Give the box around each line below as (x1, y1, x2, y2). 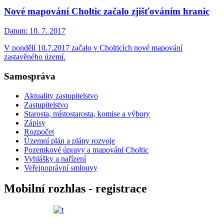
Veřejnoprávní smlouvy (24, 163, 97, 172)
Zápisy (24, 118, 45, 127)
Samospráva (4, 70, 55, 81)
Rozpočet (24, 127, 54, 136)
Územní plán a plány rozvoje (24, 136, 115, 145)
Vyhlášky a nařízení (24, 154, 86, 163)
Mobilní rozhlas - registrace (4, 182, 147, 195)
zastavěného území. (4, 52, 65, 61)
